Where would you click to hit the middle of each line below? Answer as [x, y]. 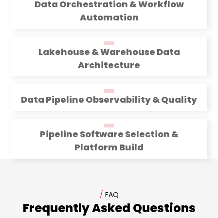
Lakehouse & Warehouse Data [109, 52]
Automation [109, 18]
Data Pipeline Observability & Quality [109, 100]
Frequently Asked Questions [109, 208]
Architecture [109, 65]
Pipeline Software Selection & [109, 134]
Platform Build [109, 147]
